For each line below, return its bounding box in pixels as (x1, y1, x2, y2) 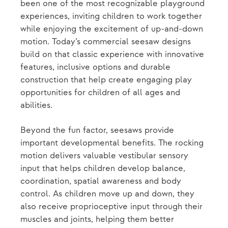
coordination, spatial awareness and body (20, 176, 181, 186)
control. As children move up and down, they (20, 189, 194, 199)
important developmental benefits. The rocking (20, 138, 204, 148)
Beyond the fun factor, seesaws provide (20, 125, 174, 135)
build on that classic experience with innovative (20, 49, 204, 60)
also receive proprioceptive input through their (20, 202, 203, 212)
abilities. (20, 100, 52, 110)
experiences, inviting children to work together (20, 11, 202, 21)
